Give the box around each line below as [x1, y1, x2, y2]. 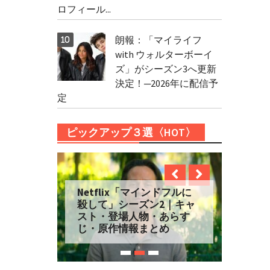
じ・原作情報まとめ [77, 222, 170, 236]
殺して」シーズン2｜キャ [77, 198, 196, 212]
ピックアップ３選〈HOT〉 [66, 125, 196, 139]
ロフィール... [57, 3, 111, 15]
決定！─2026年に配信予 [115, 77, 218, 89]
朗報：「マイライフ [115, 34, 202, 46]
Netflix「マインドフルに [77, 186, 192, 199]
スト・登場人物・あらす [77, 210, 190, 224]
